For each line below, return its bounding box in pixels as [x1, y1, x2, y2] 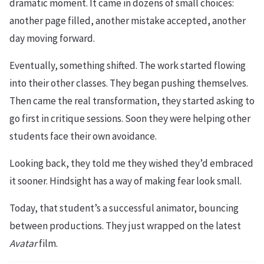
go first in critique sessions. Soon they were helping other [9, 111, 250, 125]
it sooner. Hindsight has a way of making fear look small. [9, 174, 242, 187]
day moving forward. [9, 31, 95, 45]
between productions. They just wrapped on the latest [9, 219, 241, 232]
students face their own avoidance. [9, 129, 157, 143]
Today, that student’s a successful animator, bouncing [9, 201, 239, 214]
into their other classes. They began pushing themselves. [9, 76, 248, 90]
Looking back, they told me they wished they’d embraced [9, 156, 253, 170]
